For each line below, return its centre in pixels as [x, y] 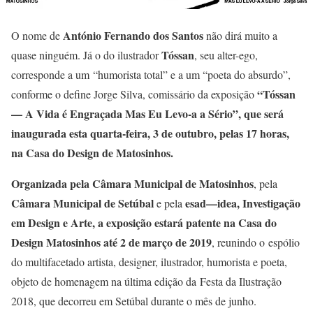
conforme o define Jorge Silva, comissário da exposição [134, 94]
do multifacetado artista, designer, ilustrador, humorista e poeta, [149, 262]
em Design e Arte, [53, 223]
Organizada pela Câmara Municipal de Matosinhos [132, 184]
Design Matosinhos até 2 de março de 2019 [111, 242]
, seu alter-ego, [226, 55]
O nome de [37, 36]
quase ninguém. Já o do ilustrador [86, 55]
